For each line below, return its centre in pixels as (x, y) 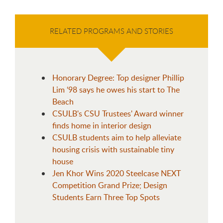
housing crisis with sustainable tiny (113, 149)
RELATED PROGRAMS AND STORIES (111, 31)
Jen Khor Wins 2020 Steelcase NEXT (116, 173)
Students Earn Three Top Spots (106, 197)
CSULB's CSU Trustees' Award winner (118, 113)
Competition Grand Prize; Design (110, 185)
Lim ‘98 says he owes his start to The (116, 89)
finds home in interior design (102, 125)
